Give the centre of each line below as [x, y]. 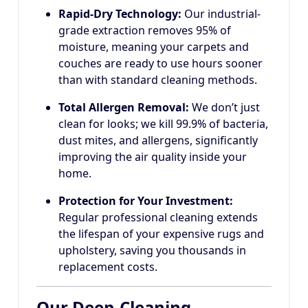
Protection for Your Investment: [146, 201]
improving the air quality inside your [153, 157]
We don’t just [224, 108]
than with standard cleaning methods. [158, 80]
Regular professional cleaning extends [158, 218]
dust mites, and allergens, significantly [158, 141]
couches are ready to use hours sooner [161, 64]
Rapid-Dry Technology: [120, 14]
